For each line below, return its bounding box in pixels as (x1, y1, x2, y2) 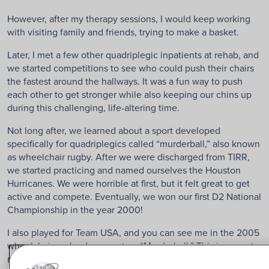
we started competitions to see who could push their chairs (7, 61, 254, 74)
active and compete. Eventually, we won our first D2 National (7, 189, 261, 203)
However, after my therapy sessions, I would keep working (7, 11, 250, 25)
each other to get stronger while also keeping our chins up (7, 87, 252, 101)
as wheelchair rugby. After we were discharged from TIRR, (7, 150, 250, 163)
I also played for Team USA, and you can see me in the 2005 (7, 225, 259, 239)
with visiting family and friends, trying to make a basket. (7, 25, 239, 38)
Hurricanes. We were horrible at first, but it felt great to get (7, 176, 250, 190)
